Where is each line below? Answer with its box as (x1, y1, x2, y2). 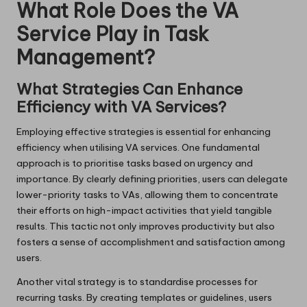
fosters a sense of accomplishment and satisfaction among (16, 235, 285, 248)
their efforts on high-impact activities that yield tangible (16, 204, 272, 217)
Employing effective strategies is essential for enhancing (16, 125, 271, 138)
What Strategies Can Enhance (16, 79, 243, 99)
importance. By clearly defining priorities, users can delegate (16, 172, 288, 185)
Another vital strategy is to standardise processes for (16, 275, 258, 288)
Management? (16, 44, 155, 70)
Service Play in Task (16, 21, 209, 47)
